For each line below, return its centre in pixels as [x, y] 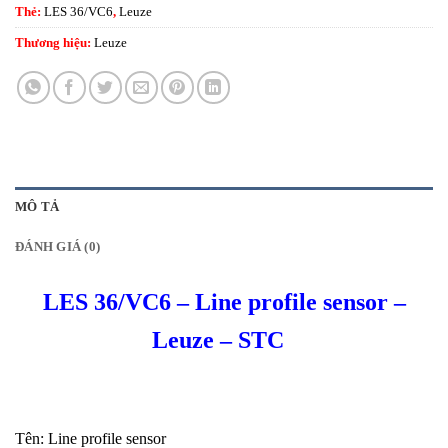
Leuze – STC [224, 340]
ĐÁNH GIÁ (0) [58, 247]
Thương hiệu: [54, 43]
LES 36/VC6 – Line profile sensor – [224, 302]
